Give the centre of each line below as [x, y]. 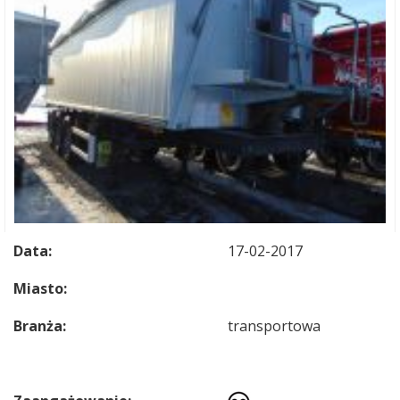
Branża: [40, 326]
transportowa [274, 326]
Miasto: [40, 288]
